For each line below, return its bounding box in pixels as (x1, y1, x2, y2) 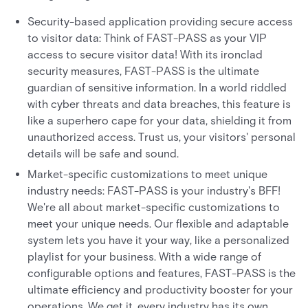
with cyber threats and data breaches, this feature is (27, 98, 291, 111)
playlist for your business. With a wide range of (27, 250, 261, 263)
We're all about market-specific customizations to (27, 201, 280, 214)
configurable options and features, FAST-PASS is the (27, 267, 296, 280)
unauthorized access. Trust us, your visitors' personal (27, 131, 296, 144)
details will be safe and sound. (27, 147, 179, 160)
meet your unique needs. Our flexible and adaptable (27, 217, 289, 230)
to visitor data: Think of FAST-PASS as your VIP (27, 32, 267, 45)
